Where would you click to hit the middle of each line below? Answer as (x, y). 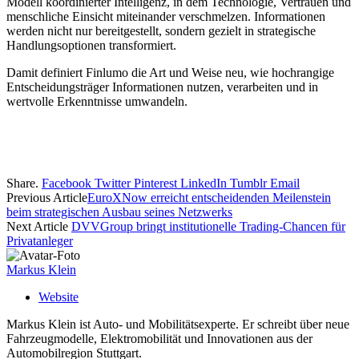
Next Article (39, 227)
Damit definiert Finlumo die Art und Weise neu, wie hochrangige (170, 73)
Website (58, 297)
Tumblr (248, 184)
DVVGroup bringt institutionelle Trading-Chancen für (208, 227)
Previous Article (47, 198)
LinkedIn (204, 184)
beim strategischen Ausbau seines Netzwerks (119, 212)
